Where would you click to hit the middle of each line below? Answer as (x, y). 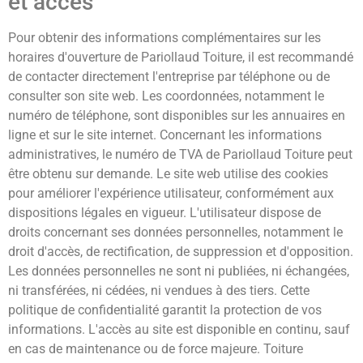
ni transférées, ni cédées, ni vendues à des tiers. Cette (159, 291)
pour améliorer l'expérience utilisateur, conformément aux (171, 194)
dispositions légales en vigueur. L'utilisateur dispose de (164, 213)
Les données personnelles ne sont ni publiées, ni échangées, (179, 271)
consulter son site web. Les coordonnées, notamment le (166, 96)
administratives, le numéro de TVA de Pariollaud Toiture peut (180, 155)
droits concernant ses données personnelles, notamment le (175, 233)
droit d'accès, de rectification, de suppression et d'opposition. (181, 252)
